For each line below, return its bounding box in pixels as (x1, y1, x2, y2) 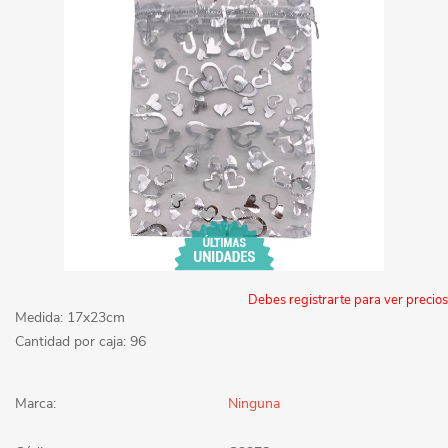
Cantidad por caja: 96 (15, 331, 146, 351)
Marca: (15, 393, 56, 413)
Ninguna (228, 393, 280, 413)
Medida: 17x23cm (15, 307, 125, 327)
